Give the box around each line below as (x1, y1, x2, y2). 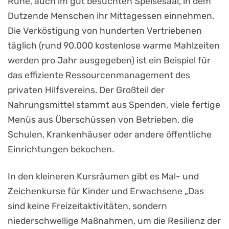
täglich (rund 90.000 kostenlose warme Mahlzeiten (8, 40, 220, 51)
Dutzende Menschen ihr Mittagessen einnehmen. (8, 10, 214, 21)
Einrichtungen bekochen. (8, 144, 114, 154)
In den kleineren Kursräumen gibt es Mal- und (8, 171, 199, 181)
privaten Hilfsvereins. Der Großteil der (8, 84, 165, 95)
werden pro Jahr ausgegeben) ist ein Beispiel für (8, 55, 211, 65)
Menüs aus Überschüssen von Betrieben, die (8, 114, 194, 125)
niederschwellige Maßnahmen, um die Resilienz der (8, 215, 221, 226)
